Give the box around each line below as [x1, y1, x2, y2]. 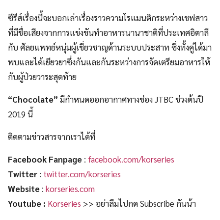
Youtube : [8, 198, 46, 209]
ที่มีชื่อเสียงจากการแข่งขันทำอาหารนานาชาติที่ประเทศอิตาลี [8, 27, 209, 38]
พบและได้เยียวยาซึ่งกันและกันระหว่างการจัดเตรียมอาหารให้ [8, 56, 210, 68]
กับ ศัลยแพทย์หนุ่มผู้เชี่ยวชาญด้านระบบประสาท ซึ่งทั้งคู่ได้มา [8, 42, 212, 53]
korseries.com [46, 183, 95, 194]
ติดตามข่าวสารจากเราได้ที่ [8, 131, 95, 142]
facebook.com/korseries [88, 154, 174, 165]
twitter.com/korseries [43, 168, 121, 180]
